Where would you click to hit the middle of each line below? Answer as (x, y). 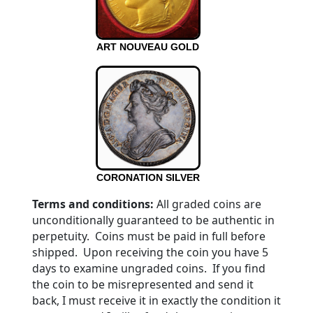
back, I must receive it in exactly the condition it (156, 300)
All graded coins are (207, 204)
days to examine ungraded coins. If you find (148, 268)
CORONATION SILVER (148, 177)
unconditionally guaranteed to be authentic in (153, 220)
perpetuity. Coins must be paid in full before (148, 236)
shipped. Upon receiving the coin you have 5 (150, 252)
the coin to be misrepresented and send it (143, 284)
